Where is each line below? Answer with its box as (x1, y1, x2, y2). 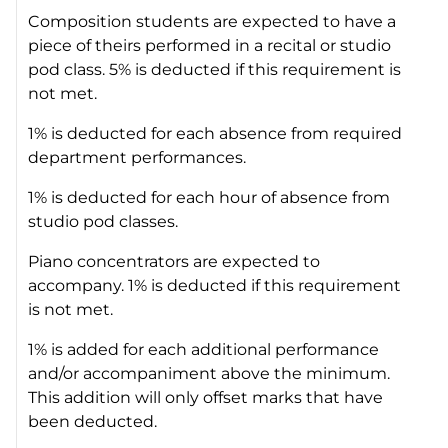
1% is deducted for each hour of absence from (28, 187, 391, 207)
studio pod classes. (28, 211, 179, 231)
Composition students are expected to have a (28, 11, 397, 31)
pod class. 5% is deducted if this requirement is (28, 59, 402, 79)
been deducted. (28, 411, 158, 431)
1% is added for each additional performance (28, 339, 380, 359)
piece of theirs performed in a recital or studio (28, 35, 392, 55)
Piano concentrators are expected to (28, 251, 321, 271)
